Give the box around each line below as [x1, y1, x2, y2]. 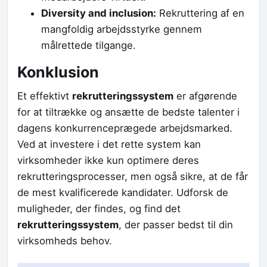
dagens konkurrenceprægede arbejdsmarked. [17, 122, 232, 134]
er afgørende [173, 89, 237, 102]
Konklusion [17, 63, 99, 81]
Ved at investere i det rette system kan [17, 138, 201, 150]
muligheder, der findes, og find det [17, 202, 181, 215]
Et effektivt [17, 89, 72, 102]
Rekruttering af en [156, 7, 244, 20]
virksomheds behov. [17, 234, 112, 247]
